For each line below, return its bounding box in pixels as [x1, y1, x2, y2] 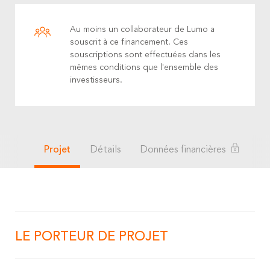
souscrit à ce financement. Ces [69, 38, 188, 46]
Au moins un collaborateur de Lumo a [69, 25, 215, 34]
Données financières [140, 145, 225, 155]
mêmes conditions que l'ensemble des [69, 63, 218, 72]
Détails [90, 145, 121, 155]
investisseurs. [69, 76, 122, 84]
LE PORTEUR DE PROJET [15, 230, 168, 243]
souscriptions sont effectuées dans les [69, 51, 221, 59]
